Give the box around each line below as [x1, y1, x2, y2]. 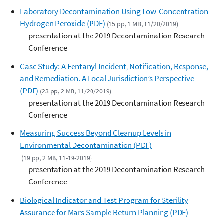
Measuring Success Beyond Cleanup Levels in [20, 127, 171, 139]
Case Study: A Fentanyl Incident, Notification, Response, [20, 60, 208, 72]
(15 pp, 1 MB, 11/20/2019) [107, 19, 179, 28]
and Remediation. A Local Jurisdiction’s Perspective [20, 73, 194, 84]
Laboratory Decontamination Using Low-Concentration [20, 5, 208, 17]
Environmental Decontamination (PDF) [20, 140, 152, 151]
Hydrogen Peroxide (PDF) [20, 18, 105, 29]
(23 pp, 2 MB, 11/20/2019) [40, 86, 112, 95]
